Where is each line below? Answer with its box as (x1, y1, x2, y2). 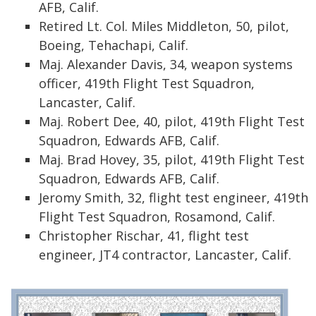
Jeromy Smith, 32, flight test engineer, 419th (39, 189, 308, 206)
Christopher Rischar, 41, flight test (39, 227, 249, 244)
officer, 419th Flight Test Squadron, (39, 75, 255, 92)
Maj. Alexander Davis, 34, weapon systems (39, 56, 293, 73)
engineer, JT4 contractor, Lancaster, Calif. (39, 246, 291, 263)
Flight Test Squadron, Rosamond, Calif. (39, 208, 275, 225)
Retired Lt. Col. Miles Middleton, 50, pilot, (39, 18, 289, 35)
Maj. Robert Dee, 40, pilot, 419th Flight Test (39, 113, 305, 130)
